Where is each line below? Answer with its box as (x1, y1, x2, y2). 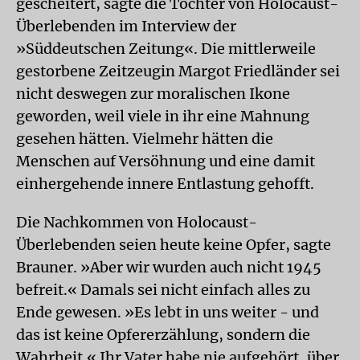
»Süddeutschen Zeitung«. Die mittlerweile (16, 39, 316, 58)
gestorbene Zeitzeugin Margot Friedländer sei (16, 62, 340, 80)
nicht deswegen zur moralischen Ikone (16, 84, 290, 103)
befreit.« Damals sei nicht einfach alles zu (16, 280, 310, 299)
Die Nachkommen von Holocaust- (16, 213, 257, 231)
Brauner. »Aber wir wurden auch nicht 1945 (16, 258, 321, 276)
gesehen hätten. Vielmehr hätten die (16, 129, 273, 148)
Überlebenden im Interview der (16, 17, 236, 35)
